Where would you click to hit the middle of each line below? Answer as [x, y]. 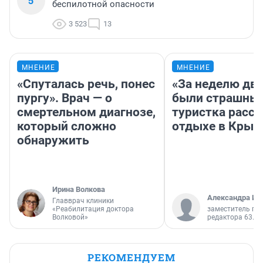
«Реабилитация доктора [93, 209]
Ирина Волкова [79, 189]
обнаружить [53, 140]
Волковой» [70, 217]
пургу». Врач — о [65, 98]
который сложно [67, 126]
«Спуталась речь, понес [86, 84]
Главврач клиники [83, 200]
